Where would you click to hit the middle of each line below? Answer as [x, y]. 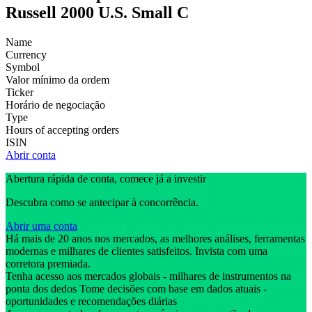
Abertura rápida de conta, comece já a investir [106, 179]
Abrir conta [31, 155]
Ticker [19, 93]
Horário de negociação [55, 105]
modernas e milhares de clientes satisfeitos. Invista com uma [136, 251]
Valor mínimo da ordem [57, 80]
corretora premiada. [49, 264]
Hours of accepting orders [62, 130]
